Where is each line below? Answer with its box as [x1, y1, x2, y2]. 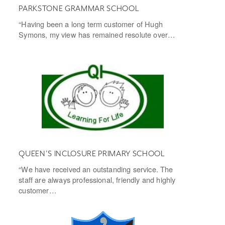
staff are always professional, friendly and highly [19, 174, 176, 185]
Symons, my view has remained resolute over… [19, 29, 176, 40]
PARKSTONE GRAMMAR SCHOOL [19, 4, 139, 14]
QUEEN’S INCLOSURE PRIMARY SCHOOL [19, 149, 165, 159]
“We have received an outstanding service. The [19, 164, 173, 175]
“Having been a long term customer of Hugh [19, 19, 163, 30]
